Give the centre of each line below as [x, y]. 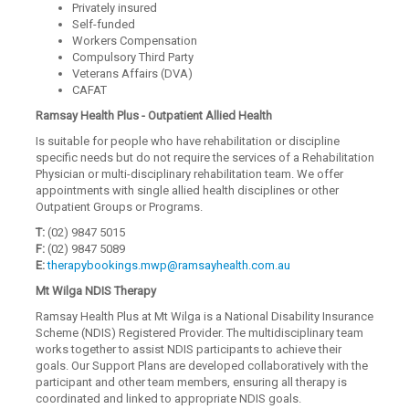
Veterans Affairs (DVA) [133, 73]
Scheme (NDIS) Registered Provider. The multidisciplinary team [200, 333]
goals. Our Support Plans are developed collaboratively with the [202, 366]
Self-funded [104, 24]
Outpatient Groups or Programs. [120, 207]
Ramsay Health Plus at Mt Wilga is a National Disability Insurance [205, 316]
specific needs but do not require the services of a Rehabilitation [205, 157]
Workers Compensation [135, 41]
